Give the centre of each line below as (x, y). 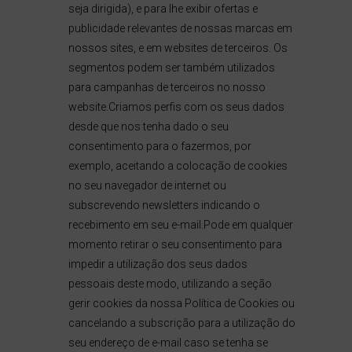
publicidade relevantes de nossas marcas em (180, 28)
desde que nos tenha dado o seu (148, 126)
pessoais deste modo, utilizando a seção (170, 284)
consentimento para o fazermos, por (159, 146)
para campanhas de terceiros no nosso (167, 87)
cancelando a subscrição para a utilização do (181, 323)
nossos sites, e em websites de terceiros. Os (178, 48)
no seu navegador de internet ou (147, 185)
